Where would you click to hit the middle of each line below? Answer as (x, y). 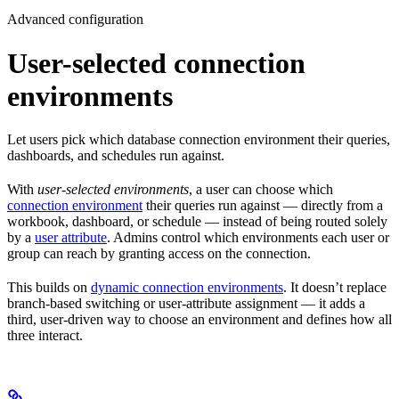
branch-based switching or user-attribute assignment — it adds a (186, 304)
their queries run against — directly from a (263, 206)
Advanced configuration (75, 20)
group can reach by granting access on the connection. (159, 254)
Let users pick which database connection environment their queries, (199, 140)
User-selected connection (156, 63)
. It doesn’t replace (335, 288)
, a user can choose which (261, 190)
